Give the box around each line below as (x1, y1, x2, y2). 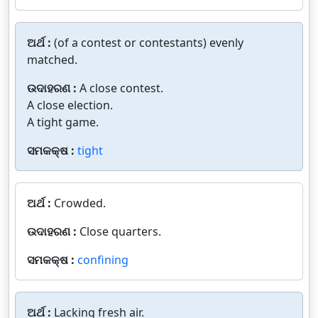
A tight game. (27, 114, 99, 130)
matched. (27, 51, 77, 67)
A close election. (27, 97, 113, 113)
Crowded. (54, 194, 106, 211)
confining (77, 251, 128, 268)
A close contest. (79, 79, 163, 96)
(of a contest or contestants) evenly (54, 34, 243, 50)
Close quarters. (79, 223, 161, 239)
